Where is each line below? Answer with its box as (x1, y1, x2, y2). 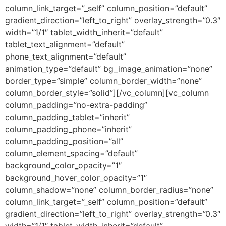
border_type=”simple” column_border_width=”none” (5, 75, 202, 86)
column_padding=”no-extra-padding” (5, 99, 147, 110)
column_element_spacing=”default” (5, 148, 138, 158)
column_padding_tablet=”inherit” (5, 111, 130, 122)
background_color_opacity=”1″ (5, 160, 122, 171)
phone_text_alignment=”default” (5, 51, 126, 62)
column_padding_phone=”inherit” (5, 124, 132, 134)
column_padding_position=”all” (5, 136, 123, 146)
